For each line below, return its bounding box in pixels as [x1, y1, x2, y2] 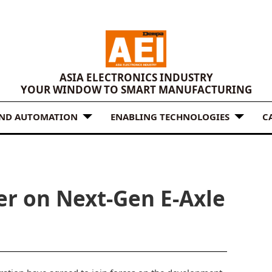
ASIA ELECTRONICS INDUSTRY [59, 70, 213, 85]
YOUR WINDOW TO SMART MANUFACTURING [20, 83, 252, 97]
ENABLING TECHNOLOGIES [110, 110, 229, 123]
